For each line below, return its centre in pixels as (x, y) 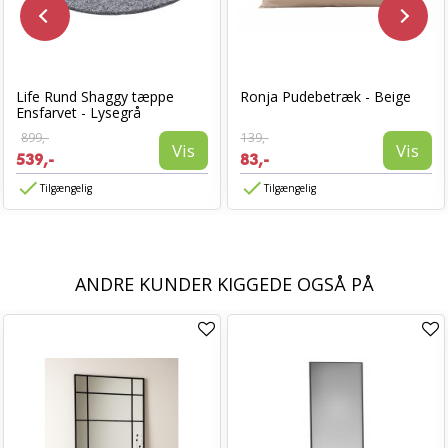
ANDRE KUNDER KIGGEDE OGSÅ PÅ (224, 284)
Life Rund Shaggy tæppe (95, 96)
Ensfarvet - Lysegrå (78, 112)
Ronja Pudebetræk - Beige (325, 96)
